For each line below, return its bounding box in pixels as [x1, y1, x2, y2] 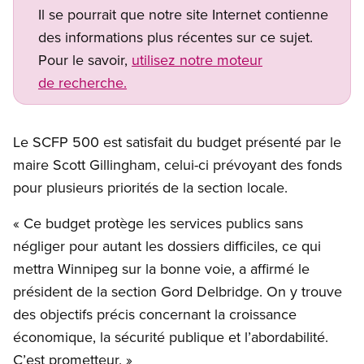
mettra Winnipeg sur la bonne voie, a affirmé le [13, 258, 310, 279]
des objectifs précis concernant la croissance [13, 304, 297, 325]
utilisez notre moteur [132, 50, 262, 71]
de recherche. [38, 72, 127, 93]
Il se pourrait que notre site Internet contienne [38, 4, 328, 25]
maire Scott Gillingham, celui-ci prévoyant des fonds [13, 154, 342, 175]
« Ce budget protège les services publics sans [13, 213, 303, 234]
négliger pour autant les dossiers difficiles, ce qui [13, 236, 321, 257]
